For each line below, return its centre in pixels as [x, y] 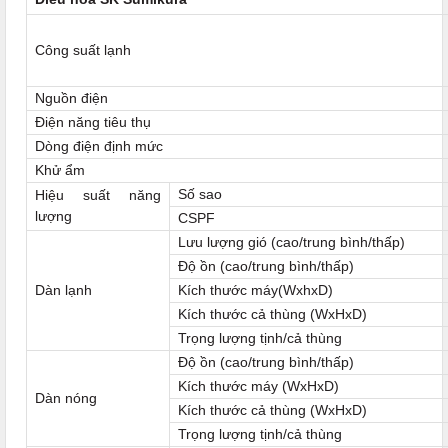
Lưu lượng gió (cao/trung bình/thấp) [291, 242]
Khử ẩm [60, 170]
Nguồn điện [71, 98]
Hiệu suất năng [98, 195]
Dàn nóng [66, 398]
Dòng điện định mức [99, 146]
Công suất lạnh [83, 50]
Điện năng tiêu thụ [93, 122]
